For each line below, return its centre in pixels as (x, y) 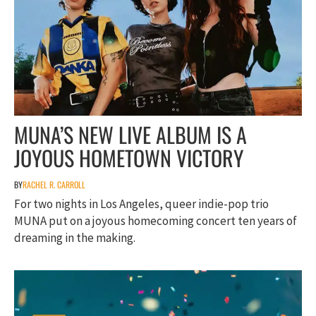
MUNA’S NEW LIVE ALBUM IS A (130, 135)
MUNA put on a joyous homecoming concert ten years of (156, 221)
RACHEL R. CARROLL (54, 185)
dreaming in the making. (75, 238)
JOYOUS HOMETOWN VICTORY (129, 158)
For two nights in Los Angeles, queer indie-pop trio (141, 204)
